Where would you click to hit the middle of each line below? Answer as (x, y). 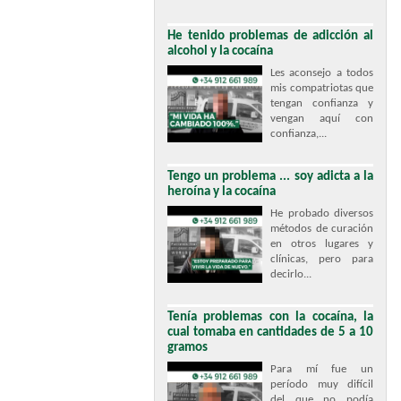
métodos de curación (322, 229)
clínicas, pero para (322, 259)
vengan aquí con (322, 119)
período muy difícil (322, 384)
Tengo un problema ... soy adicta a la (270, 177)
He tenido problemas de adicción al (270, 36)
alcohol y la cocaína (220, 51)
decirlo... (291, 274)
